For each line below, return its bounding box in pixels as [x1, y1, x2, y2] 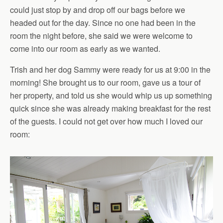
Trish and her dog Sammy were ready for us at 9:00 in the [10, 64, 211, 76]
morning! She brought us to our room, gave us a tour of [10, 77, 201, 89]
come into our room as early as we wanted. [10, 43, 160, 55]
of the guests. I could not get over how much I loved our [10, 115, 203, 127]
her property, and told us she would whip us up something [10, 90, 212, 102]
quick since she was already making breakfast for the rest [10, 103, 211, 114]
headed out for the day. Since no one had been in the [10, 17, 196, 29]
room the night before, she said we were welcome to [10, 30, 193, 42]
